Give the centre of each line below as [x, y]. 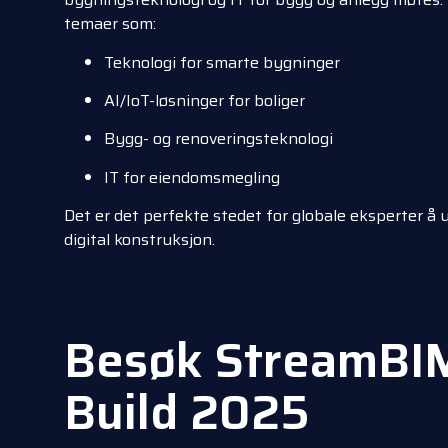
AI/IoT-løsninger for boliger [204, 101]
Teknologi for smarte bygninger [222, 62]
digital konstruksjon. [139, 240]
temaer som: [110, 24]
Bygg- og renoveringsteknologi [218, 139]
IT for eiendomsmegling [192, 177]
